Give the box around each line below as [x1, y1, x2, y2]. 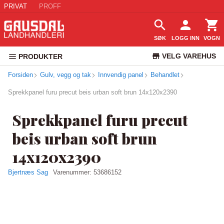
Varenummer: [53, 168, 93, 176]
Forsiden [8, 71, 33, 78]
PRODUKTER [18, 52, 62, 60]
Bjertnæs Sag [8, 168, 48, 176]
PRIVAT [4, 2, 27, 10]
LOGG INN [171, 35, 199, 41]
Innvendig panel [98, 71, 143, 78]
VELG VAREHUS [161, 52, 216, 60]
